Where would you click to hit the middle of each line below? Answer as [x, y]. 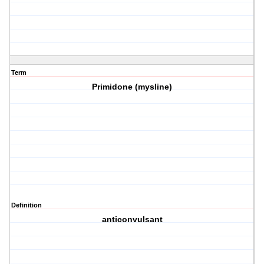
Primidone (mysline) [132, 87]
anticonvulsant [132, 220]
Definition [27, 205]
